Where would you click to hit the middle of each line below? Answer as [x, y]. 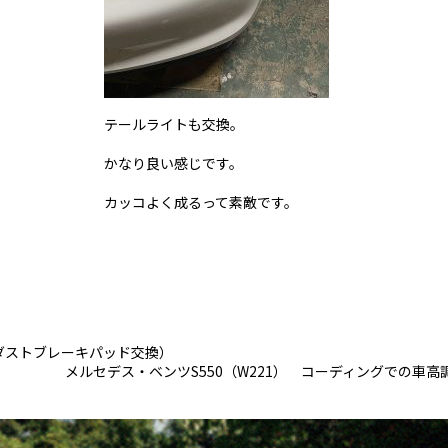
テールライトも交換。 [173, 123]
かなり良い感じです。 [173, 162]
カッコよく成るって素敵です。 [200, 201]
